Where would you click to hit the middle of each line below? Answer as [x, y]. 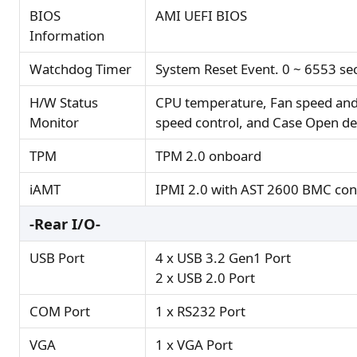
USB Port [57, 258]
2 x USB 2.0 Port [205, 278]
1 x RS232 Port [200, 312]
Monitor [54, 123]
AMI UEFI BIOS [201, 16]
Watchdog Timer [80, 69]
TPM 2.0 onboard [208, 156]
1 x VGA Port [194, 345]
